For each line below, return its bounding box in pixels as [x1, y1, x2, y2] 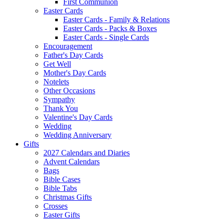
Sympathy [43, 95, 75, 104]
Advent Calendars [43, 157, 100, 166]
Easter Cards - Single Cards [63, 33, 149, 41]
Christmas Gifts [43, 192, 92, 201]
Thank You [43, 104, 78, 112]
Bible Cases [43, 175, 80, 184]
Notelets [43, 77, 69, 86]
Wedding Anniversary [43, 130, 111, 139]
